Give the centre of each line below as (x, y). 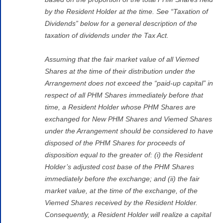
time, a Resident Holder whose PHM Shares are (120, 107)
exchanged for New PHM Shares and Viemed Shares (128, 119)
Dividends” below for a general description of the (121, 23)
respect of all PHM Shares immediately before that (124, 95)
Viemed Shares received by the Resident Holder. (121, 202)
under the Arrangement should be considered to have (129, 131)
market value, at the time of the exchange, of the (121, 190)
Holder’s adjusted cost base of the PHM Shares (119, 167)
